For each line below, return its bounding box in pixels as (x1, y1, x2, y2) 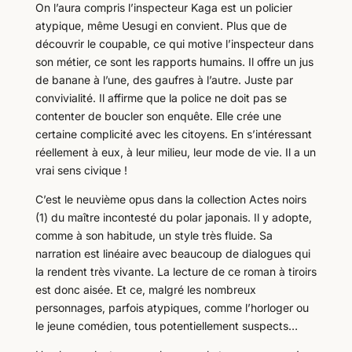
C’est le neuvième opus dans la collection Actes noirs (35, 192, 306, 206)
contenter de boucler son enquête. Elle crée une (35, 108, 281, 123)
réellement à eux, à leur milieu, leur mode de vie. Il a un (35, 145, 316, 159)
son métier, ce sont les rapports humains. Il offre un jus (35, 54, 313, 68)
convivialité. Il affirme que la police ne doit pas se (35, 90, 287, 104)
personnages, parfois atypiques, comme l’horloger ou (35, 300, 309, 314)
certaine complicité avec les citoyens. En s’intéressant (35, 126, 312, 141)
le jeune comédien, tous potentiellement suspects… (35, 318, 298, 332)
